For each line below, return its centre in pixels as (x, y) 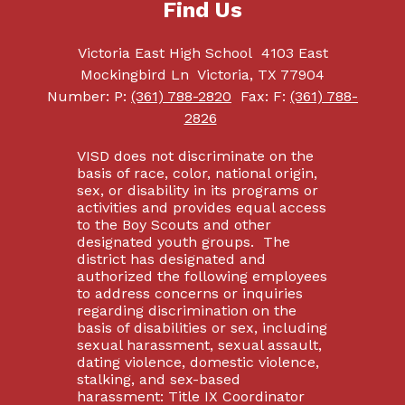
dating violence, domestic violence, (198, 362)
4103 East (294, 53)
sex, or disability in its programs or (197, 190)
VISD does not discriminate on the (195, 156)
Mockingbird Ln (135, 75)
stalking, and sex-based (158, 379)
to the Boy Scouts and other (174, 225)
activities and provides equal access (201, 207)
